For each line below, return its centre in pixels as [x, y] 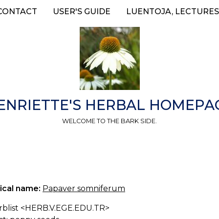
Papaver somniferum [84, 188]
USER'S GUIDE [81, 11]
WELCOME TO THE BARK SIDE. [109, 121]
